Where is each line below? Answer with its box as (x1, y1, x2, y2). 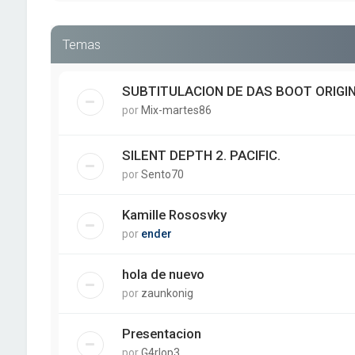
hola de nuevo (121, 265, 204, 282)
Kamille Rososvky (121, 206, 227, 223)
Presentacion (121, 325, 201, 342)
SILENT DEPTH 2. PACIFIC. (121, 147, 281, 163)
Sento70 (140, 167, 184, 181)
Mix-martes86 (140, 103, 212, 116)
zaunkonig (140, 286, 193, 300)
